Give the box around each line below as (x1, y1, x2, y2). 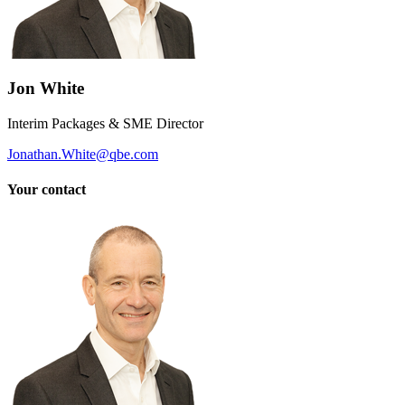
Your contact (7, 182, 86, 198)
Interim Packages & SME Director (7, 116, 203, 132)
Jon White (7, 79, 84, 99)
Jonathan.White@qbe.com (7, 146, 158, 163)
